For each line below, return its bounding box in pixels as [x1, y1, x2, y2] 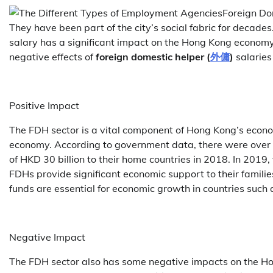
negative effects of [9, 50, 96, 63]
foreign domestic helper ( [96, 50, 210, 63]
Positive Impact [9, 99, 79, 112]
